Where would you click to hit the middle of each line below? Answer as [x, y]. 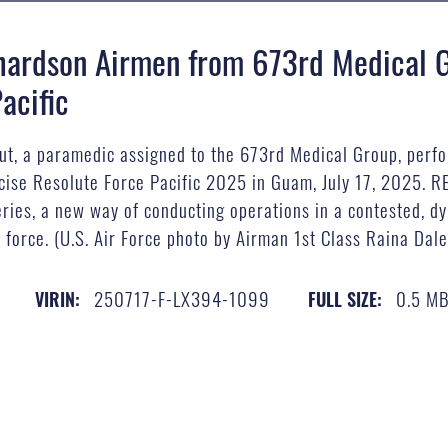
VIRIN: [58, 298]
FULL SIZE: [345, 298]
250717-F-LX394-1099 [182, 297]
